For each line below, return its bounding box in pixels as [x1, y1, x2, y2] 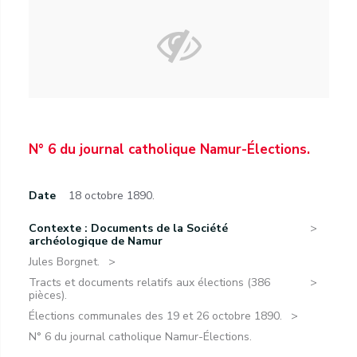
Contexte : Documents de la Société [29, 221, 228, 236]
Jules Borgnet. [29, 254, 100, 269]
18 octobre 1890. [69, 188, 155, 203]
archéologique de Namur [29, 233, 163, 249]
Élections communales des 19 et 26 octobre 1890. [29, 308, 282, 324]
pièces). [29, 288, 67, 303]
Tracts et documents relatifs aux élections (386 [29, 275, 270, 290]
